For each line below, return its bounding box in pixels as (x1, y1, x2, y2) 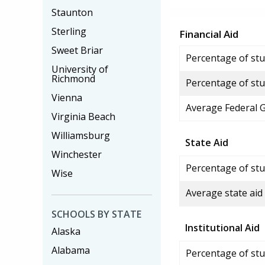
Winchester (51, 148, 102, 161)
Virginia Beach (51, 110, 115, 123)
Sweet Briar (51, 44, 103, 57)
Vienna (51, 91, 82, 104)
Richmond (51, 72, 95, 85)
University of (51, 63, 108, 76)
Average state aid (186, 186, 263, 199)
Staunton (51, 6, 93, 19)
